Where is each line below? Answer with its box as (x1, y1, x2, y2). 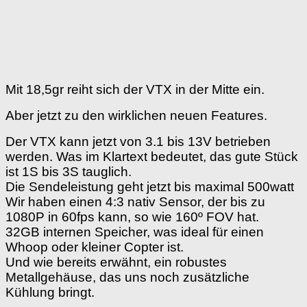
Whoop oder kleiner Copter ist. (5, 239, 184, 254)
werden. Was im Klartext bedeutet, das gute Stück (5, 149, 298, 164)
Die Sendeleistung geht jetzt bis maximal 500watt (5, 179, 294, 194)
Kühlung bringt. (5, 284, 95, 299)
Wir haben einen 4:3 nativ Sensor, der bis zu (5, 194, 265, 209)
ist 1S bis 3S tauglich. (5, 164, 132, 179)
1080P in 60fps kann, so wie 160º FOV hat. (5, 209, 259, 224)
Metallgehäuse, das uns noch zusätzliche (5, 269, 249, 284)
